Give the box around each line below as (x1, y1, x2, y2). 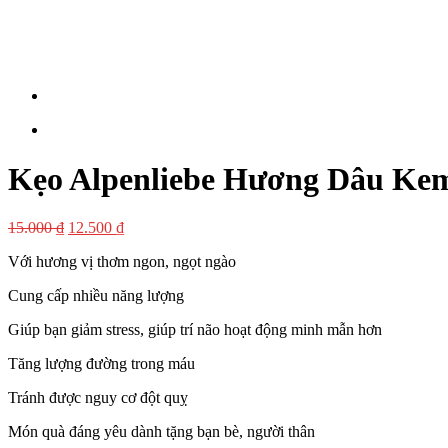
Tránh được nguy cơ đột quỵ (8, 389, 188, 407)
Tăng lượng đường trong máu (8, 355, 195, 373)
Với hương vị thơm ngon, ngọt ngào (8, 253, 236, 271)
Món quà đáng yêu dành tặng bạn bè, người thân (8, 423, 315, 441)
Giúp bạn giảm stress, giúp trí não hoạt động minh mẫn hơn (8, 321, 382, 339)
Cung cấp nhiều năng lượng (8, 287, 184, 305)
